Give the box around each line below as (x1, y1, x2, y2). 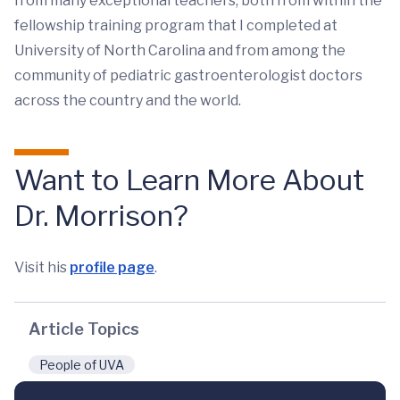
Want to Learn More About (14, 162, 364, 198)
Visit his (14, 259, 70, 277)
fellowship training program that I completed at (14, 17, 337, 35)
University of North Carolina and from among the (14, 42, 346, 60)
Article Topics (29, 320, 139, 339)
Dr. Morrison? (14, 198, 188, 234)
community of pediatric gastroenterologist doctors (14, 67, 362, 85)
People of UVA (39, 357, 124, 373)
